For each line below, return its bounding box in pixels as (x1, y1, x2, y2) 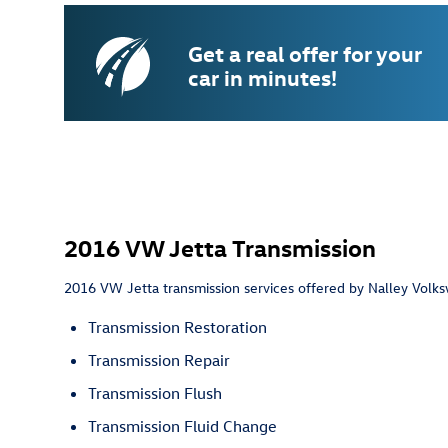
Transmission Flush (88, 382, 222, 403)
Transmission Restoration (88, 316, 267, 337)
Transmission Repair (88, 349, 230, 370)
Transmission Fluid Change (88, 415, 277, 436)
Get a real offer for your (188, 39, 422, 68)
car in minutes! (188, 63, 337, 92)
